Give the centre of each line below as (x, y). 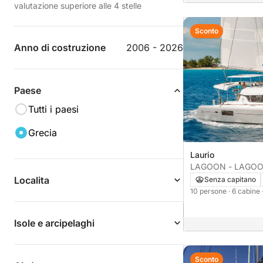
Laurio (202, 155)
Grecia (43, 133)
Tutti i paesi (53, 109)
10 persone (209, 191)
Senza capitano (230, 180)
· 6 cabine (245, 191)
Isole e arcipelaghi (54, 223)
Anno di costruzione (60, 48)
